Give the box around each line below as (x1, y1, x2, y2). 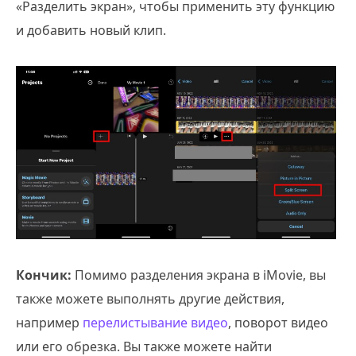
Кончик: (16, 266, 72, 284)
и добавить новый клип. (16, 21, 166, 40)
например (16, 314, 83, 332)
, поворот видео (228, 314, 328, 332)
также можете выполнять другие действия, (16, 290, 284, 308)
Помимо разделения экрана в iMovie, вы (72, 266, 326, 284)
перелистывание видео (83, 314, 228, 332)
